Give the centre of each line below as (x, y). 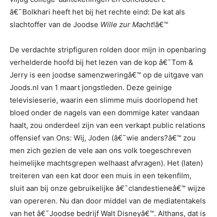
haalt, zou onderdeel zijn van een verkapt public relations (108, 125)
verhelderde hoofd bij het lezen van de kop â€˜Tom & (101, 62)
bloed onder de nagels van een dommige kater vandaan (105, 113)
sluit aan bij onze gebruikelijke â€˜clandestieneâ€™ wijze (108, 188)
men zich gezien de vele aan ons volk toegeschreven (101, 150)
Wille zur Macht (127, 24)
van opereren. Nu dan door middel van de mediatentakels (108, 201)
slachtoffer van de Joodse (55, 24)
